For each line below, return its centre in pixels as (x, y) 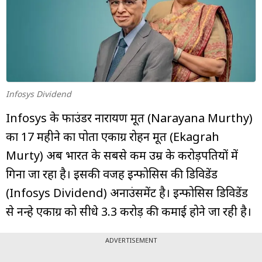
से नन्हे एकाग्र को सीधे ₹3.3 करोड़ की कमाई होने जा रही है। (129, 211)
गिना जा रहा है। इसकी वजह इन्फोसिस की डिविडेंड (112, 174)
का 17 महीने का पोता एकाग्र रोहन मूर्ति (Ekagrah (113, 136)
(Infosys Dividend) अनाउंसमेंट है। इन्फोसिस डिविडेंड (127, 192)
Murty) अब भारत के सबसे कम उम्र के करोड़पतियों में (122, 155)
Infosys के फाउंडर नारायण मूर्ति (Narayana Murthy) (129, 118)
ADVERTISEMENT (131, 240)
